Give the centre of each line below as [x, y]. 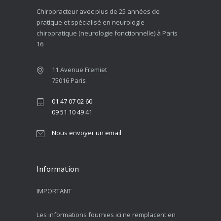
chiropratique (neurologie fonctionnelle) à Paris [107, 33]
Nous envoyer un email [87, 132]
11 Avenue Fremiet [79, 69]
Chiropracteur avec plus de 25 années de [98, 11]
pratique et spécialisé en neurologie [91, 22]
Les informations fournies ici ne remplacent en [106, 214]
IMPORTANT [54, 191]
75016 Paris [69, 80]
